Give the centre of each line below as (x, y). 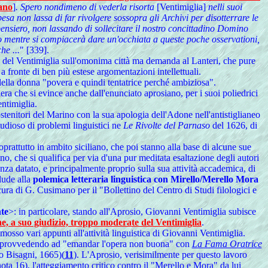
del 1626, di (234, 125)
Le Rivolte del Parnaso (167, 125)
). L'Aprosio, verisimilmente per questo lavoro (160, 255)
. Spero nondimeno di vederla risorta (86, 7)
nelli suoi (224, 7)
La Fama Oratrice (227, 244)
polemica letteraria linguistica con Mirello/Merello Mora (146, 179)
